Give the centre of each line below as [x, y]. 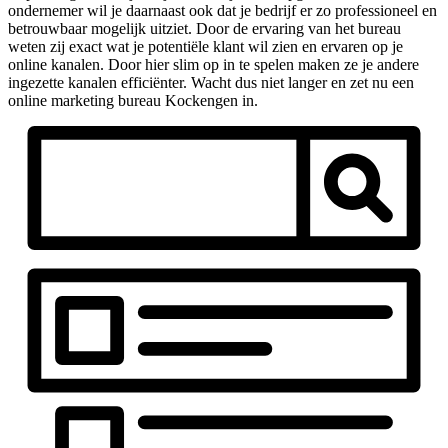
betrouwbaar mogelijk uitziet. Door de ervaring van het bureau [204, 28]
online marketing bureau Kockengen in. [133, 100]
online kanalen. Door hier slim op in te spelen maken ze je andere [213, 64]
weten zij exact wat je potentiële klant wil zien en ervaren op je [205, 46]
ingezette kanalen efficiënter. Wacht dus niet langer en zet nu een [211, 82]
